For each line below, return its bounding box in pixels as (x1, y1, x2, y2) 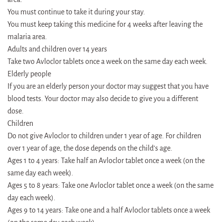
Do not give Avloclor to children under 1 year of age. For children (7, 131, 201, 140)
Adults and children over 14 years (7, 45, 107, 53)
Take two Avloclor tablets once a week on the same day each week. (7, 57, 208, 65)
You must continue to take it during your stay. (7, 7, 145, 16)
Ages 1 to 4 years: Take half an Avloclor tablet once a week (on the (7, 156, 205, 165)
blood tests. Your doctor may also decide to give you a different (7, 94, 198, 103)
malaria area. (7, 32, 47, 41)
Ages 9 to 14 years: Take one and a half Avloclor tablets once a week (7, 206, 210, 214)
